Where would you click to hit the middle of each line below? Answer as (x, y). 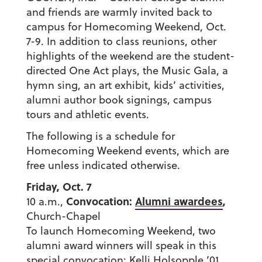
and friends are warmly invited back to (119, 12)
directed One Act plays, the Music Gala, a (127, 71)
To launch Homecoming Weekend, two (121, 231)
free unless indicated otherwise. (103, 166)
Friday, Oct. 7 (59, 187)
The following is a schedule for (100, 136)
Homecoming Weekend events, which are (127, 151)
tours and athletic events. (87, 115)
